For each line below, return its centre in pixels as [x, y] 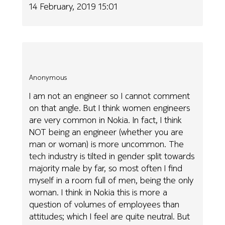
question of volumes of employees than [104, 204]
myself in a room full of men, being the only [111, 180]
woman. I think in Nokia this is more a [98, 192]
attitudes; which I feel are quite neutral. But [110, 216]
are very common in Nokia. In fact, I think [106, 120]
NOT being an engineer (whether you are [106, 132]
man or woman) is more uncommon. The [107, 144]
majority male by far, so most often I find [106, 168]
